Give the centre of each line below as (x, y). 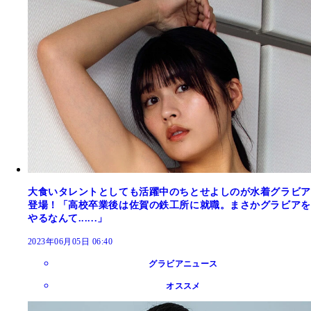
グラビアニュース (183, 263)
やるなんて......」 (68, 218)
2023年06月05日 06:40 (70, 241)
